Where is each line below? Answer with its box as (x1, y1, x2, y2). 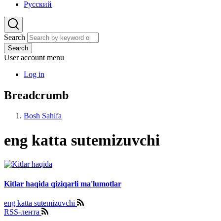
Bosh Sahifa (24, 111, 62, 120)
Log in (24, 70, 44, 78)
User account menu (4, 53, 64, 62)
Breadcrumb (4, 88, 69, 102)
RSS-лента (4, 208, 41, 217)
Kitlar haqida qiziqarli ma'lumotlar (4, 179, 121, 188)
